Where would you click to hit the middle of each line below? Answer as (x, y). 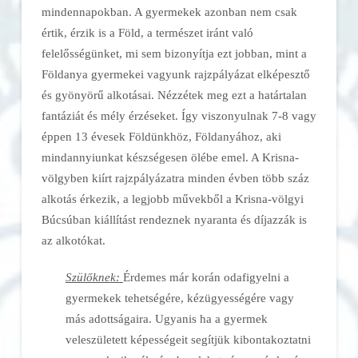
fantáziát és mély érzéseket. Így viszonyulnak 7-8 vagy (179, 116)
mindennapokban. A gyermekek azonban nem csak (169, 12)
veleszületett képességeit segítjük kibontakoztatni (188, 340)
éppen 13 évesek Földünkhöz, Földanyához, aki (161, 137)
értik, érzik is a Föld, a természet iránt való (147, 33)
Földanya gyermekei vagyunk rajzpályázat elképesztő (175, 74)
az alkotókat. (73, 241)
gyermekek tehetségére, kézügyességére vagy (179, 298)
